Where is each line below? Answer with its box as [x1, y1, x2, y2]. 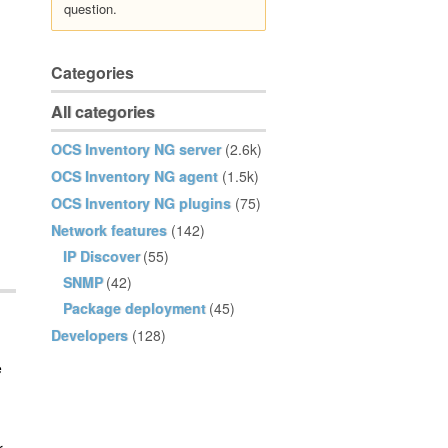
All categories [51, 100, 155, 123]
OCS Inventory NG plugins [51, 193, 231, 213]
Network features [51, 220, 167, 240]
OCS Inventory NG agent [51, 166, 218, 186]
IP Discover [63, 246, 140, 266]
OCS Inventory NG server [51, 139, 221, 159]
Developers [51, 325, 128, 345]
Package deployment [63, 298, 206, 318]
